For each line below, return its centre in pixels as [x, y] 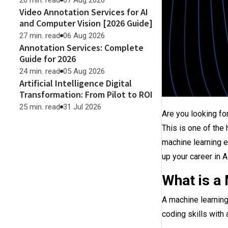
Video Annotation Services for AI [84, 12]
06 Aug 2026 [84, 36]
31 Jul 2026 [82, 107]
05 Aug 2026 [84, 71]
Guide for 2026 [48, 59]
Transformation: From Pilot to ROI [86, 94]
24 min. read [40, 71]
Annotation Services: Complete [81, 48]
